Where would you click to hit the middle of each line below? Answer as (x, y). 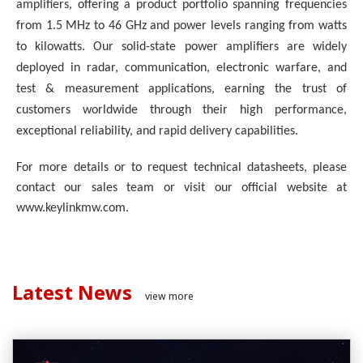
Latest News (72, 292)
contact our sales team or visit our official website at (181, 188)
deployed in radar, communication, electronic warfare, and (181, 68)
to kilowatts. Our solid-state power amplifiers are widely (181, 47)
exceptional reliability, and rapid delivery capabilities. (157, 131)
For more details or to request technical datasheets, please (181, 167)
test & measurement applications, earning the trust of (181, 89)
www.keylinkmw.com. (73, 208)
